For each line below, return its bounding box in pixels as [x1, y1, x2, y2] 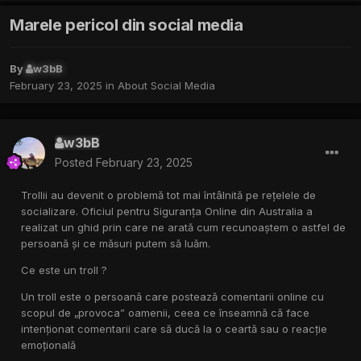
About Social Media [118, 79, 215, 93]
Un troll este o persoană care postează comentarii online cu [21, 290, 324, 304]
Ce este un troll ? [21, 263, 107, 277]
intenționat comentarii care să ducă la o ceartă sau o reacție [21, 322, 327, 336]
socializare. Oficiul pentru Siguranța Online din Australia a [21, 205, 313, 218]
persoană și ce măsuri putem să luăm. [21, 237, 210, 251]
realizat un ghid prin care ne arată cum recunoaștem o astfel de [21, 221, 346, 234]
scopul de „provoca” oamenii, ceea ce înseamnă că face [21, 306, 309, 320]
